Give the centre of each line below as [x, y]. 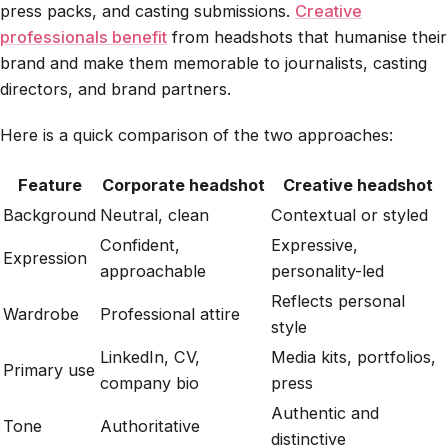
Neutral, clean [154, 214]
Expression [45, 257]
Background [49, 214]
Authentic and [325, 412]
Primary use [49, 369]
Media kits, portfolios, [353, 356]
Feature [49, 184]
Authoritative [150, 425]
